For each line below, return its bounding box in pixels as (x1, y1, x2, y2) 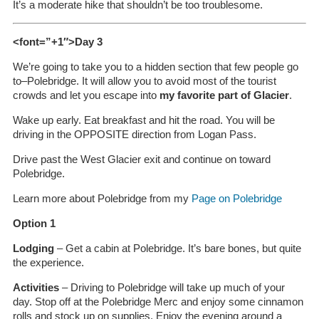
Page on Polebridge (191, 192, 282, 204)
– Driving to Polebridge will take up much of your (58, 281, 285, 293)
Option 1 (12, 217, 56, 229)
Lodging (12, 242, 54, 254)
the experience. (12, 256, 84, 268)
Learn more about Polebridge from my (12, 192, 192, 204)
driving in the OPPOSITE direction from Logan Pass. (12, 128, 256, 140)
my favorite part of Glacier (159, 89, 289, 101)
